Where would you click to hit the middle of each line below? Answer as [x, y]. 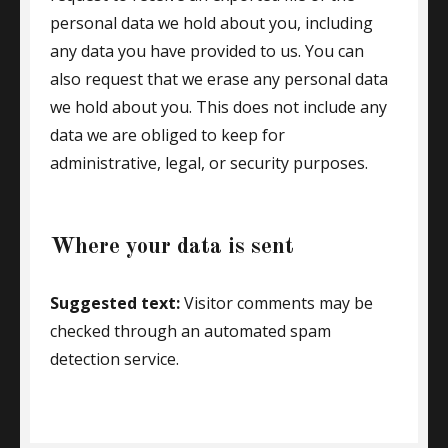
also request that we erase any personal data [219, 79]
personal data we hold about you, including [211, 23]
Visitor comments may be [278, 303]
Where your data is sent [172, 246]
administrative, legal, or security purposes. [209, 163]
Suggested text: [117, 303]
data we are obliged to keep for [167, 135]
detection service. [114, 359]
